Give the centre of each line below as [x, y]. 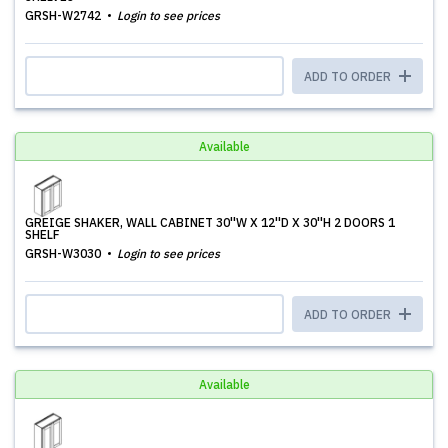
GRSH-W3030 [64, 253]
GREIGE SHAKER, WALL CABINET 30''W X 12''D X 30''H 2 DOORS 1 [210, 222]
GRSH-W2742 [64, 15]
